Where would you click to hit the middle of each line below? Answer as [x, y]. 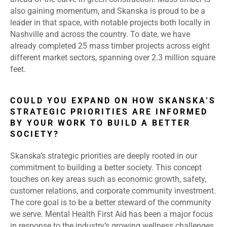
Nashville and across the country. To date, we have [100, 34]
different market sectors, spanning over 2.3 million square [113, 58]
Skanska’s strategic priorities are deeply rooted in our [104, 156]
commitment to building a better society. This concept [106, 168]
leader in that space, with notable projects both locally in [110, 23]
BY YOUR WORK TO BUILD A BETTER [100, 123]
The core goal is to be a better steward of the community [111, 203]
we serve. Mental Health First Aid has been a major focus [111, 214]
